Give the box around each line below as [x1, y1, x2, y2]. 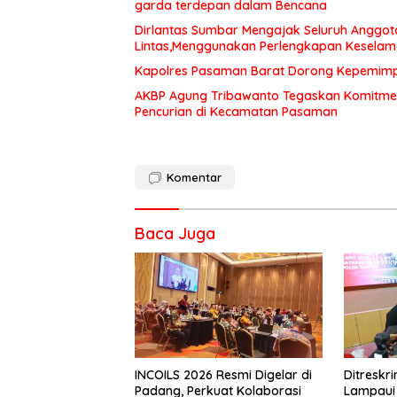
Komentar [167, 169, 222, 184]
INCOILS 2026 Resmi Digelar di [135, 367, 312, 384]
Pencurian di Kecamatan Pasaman [135, 103, 338, 120]
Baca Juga [135, 222, 215, 244]
